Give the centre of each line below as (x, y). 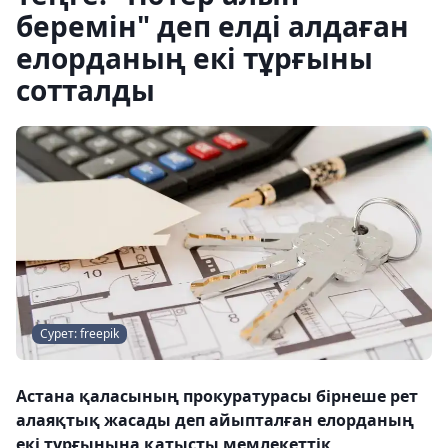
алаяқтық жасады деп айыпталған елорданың (215, 420)
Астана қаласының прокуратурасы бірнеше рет (217, 396)
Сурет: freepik (79, 333)
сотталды (85, 90)
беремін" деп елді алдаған (212, 26)
